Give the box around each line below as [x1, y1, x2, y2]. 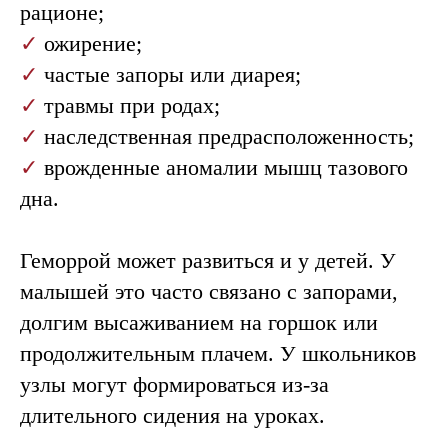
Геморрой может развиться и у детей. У [20, 248, 396, 273]
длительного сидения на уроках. [20, 403, 325, 428]
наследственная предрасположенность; [44, 124, 414, 149]
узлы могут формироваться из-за [20, 372, 329, 397]
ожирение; [44, 31, 142, 56]
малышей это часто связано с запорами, [20, 279, 398, 304]
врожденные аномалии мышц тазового [44, 155, 408, 180]
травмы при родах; [44, 93, 220, 118]
